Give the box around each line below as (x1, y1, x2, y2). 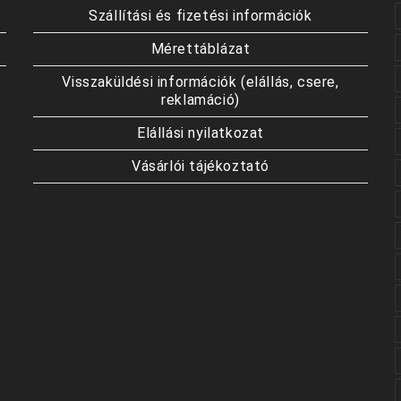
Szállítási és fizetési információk (89, 7, 312, 24)
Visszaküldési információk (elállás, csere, (62, 73, 339, 90)
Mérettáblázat (150, 40, 251, 57)
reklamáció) (161, 91, 240, 108)
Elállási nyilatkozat (136, 124, 264, 141)
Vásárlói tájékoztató (131, 158, 269, 175)
